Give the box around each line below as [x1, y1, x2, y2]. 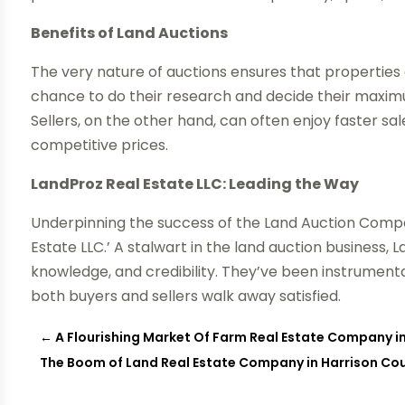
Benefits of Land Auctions [31, 23, 229, 44]
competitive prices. [31, 135, 169, 156]
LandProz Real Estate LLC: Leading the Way [31, 174, 360, 195]
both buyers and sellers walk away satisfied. [31, 286, 342, 307]
